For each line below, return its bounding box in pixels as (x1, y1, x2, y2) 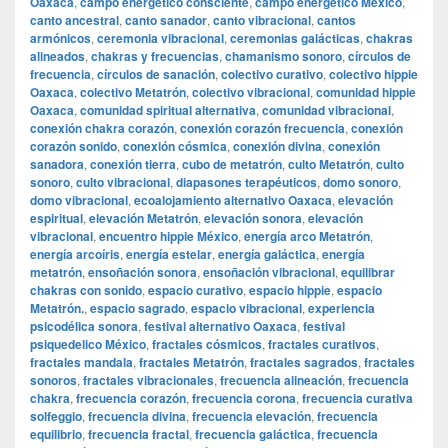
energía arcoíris (30, 245, 120, 264)
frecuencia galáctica (195, 425, 311, 444)
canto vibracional (213, 11, 311, 30)
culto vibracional (76, 173, 170, 192)
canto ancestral (30, 11, 119, 30)
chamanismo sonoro (225, 47, 342, 66)
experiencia (308, 299, 375, 318)
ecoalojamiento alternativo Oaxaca (134, 191, 332, 210)
